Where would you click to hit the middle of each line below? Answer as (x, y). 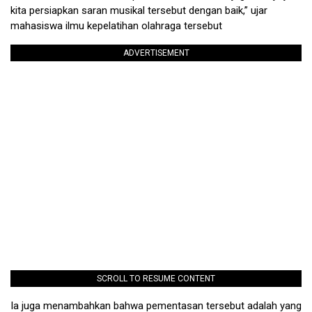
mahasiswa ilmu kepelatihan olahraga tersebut (116, 26)
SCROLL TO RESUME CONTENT (156, 279)
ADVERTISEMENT (156, 53)
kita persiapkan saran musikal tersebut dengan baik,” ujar (139, 11)
